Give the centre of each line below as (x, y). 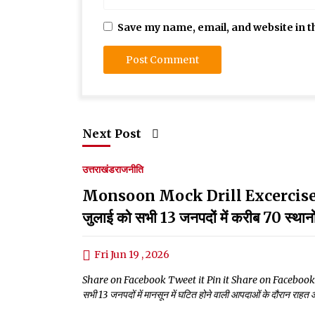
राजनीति (129, 169)
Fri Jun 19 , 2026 (132, 254)
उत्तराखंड (98, 169)
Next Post (112, 133)
